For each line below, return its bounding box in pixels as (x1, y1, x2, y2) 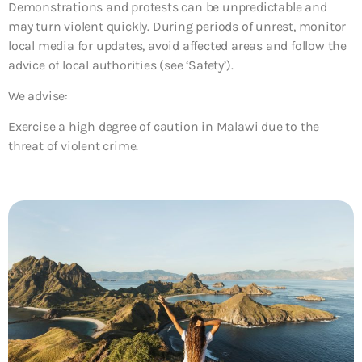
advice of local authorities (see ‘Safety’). (8, 57, 234, 73)
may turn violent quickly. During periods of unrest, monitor (8, 18, 347, 34)
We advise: (8, 87, 68, 103)
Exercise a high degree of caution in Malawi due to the (8, 119, 320, 135)
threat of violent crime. (8, 138, 139, 154)
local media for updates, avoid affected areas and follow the (8, 37, 347, 53)
